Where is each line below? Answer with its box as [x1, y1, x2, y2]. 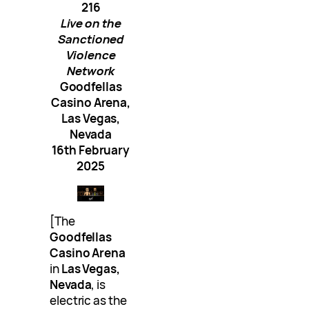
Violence [66, 47, 116, 63]
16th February [52, 142, 130, 159]
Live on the [60, 15, 121, 32]
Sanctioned [58, 31, 124, 48]
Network [66, 63, 115, 79]
